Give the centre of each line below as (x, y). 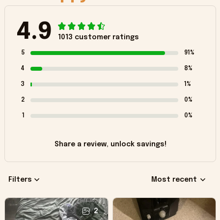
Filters (20, 179)
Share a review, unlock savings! (110, 145)
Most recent (174, 179)
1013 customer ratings (98, 38)
